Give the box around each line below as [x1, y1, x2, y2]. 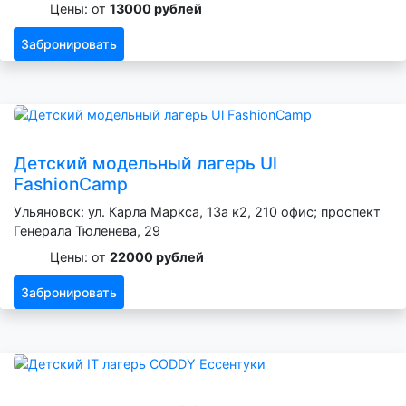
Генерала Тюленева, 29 [14, 223, 160, 239]
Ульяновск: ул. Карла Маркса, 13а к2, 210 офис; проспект [14, 204, 381, 220]
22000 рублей [110, 249, 204, 266]
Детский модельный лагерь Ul [14, 152, 277, 175]
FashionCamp [14, 173, 128, 196]
